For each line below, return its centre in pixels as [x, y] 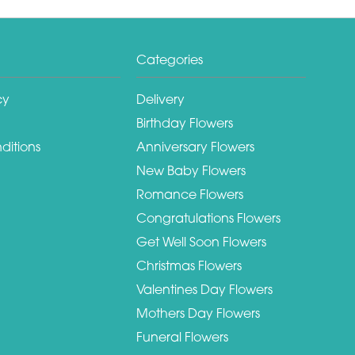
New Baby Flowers [191, 170]
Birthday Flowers [185, 122]
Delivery [160, 99]
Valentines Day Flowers [204, 289]
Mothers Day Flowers [198, 313]
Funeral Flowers [182, 336]
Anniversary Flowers [195, 146]
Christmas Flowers [189, 265]
